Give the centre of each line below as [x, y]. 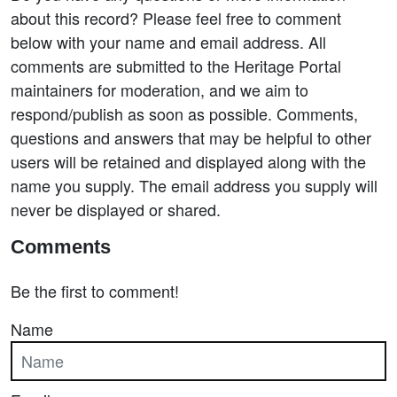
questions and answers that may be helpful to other [191, 137]
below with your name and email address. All [168, 42]
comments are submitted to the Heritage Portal [176, 66]
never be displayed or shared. [116, 209]
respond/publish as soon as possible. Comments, [184, 113]
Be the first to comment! [95, 291]
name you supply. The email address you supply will [194, 185]
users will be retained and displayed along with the [188, 161]
